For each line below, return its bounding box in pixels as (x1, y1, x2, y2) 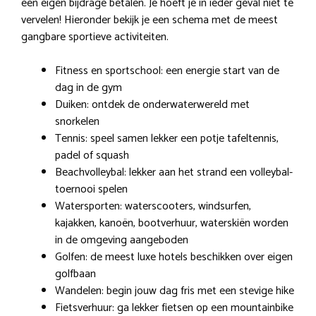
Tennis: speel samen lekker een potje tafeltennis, (55, 129, 279, 149)
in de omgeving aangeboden (55, 231, 188, 250)
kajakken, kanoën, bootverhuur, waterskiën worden (55, 214, 288, 233)
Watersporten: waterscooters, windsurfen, (55, 197, 251, 217)
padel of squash (55, 146, 129, 166)
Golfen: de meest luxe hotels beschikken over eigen (55, 248, 293, 267)
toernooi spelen (55, 180, 128, 200)
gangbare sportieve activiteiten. (21, 28, 169, 47)
